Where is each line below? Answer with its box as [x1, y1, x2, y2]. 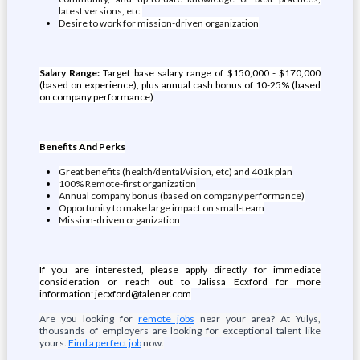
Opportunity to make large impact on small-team [58, 202, 264, 214]
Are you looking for [39, 313, 138, 325]
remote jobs [137, 313, 194, 325]
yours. [39, 337, 68, 349]
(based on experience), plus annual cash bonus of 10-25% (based [39, 79, 321, 91]
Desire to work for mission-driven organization [58, 17, 259, 29]
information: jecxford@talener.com [39, 288, 191, 300]
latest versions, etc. [58, 5, 142, 17]
